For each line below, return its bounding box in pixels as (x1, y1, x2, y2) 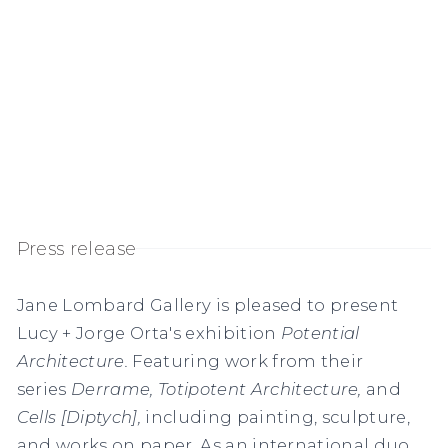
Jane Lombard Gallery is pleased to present (16, 294, 399, 315)
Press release (16, 237, 137, 261)
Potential (280, 322, 360, 343)
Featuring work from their (127, 350, 364, 371)
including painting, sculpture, (145, 406, 411, 427)
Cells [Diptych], (16, 406, 146, 427)
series (16, 378, 67, 399)
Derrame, (66, 378, 154, 399)
